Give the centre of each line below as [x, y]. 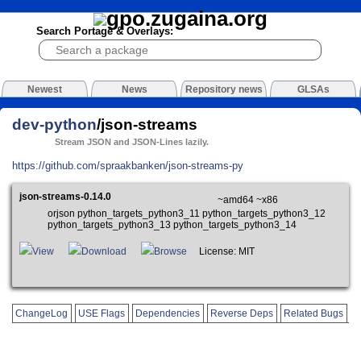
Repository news [224, 90]
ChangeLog [42, 313]
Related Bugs [314, 313]
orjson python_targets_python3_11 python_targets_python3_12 [186, 214]
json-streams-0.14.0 [66, 197]
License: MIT [225, 252]
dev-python [54, 124]
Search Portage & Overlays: [104, 31]
